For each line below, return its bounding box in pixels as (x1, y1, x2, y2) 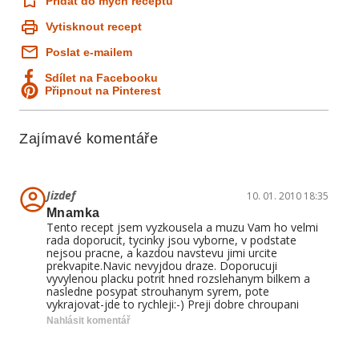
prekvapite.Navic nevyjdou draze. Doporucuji (46, 258, 277, 273)
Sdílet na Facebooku (45, 71, 158, 84)
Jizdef (46, 188, 75, 203)
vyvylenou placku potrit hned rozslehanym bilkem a (46, 271, 310, 286)
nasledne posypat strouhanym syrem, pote (46, 284, 269, 299)
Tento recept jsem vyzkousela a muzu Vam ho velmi (46, 220, 318, 235)
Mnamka (46, 206, 100, 220)
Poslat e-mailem (46, 46, 132, 58)
